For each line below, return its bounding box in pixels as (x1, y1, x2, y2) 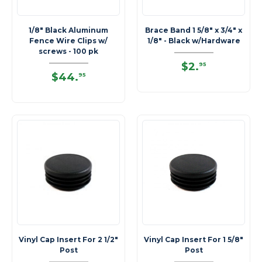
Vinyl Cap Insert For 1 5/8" (144, 235, 243, 244)
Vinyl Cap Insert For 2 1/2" (19, 235, 118, 244)
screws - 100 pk (39, 47, 98, 56)
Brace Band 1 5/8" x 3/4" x (145, 26, 242, 35)
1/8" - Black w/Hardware (147, 36, 240, 45)
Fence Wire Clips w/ (29, 36, 108, 45)
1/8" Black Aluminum (29, 26, 108, 35)
